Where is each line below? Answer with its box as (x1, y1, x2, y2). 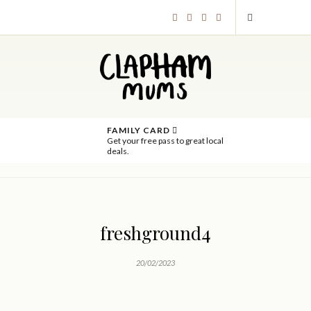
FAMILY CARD (106, 124, 172, 135)
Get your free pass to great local (106, 135, 224, 146)
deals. (106, 145, 129, 156)
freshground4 (100, 220, 211, 245)
